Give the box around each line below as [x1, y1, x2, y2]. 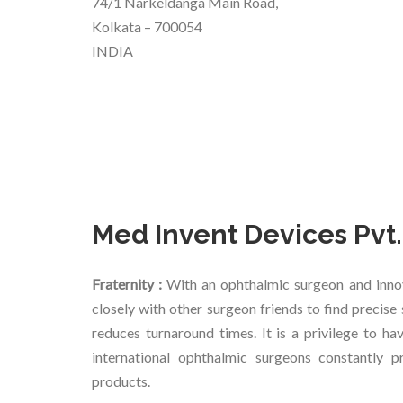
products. [92, 372, 150, 390]
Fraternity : [92, 275, 167, 293]
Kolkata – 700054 [92, 18, 202, 36]
